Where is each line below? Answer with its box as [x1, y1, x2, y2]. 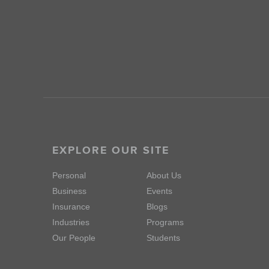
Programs [147, 217, 184, 227]
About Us [147, 171, 181, 180]
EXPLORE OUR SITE [52, 144, 169, 156]
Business [52, 186, 86, 196]
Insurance [52, 202, 90, 211]
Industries [52, 217, 89, 227]
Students [147, 233, 180, 243]
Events [147, 186, 172, 196]
